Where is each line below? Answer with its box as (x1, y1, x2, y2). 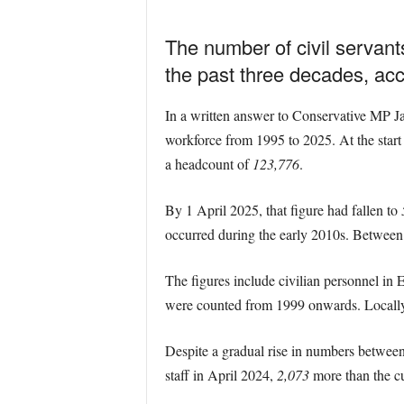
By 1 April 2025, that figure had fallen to (164, 200, 401, 219)
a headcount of (164, 154, 252, 173)
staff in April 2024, (164, 365, 277, 384)
